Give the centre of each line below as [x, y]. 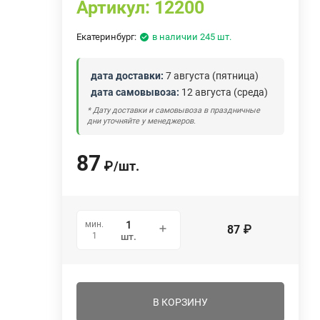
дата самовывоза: [135, 92]
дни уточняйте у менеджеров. [142, 121]
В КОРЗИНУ [181, 302]
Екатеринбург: [107, 36]
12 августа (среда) [224, 92]
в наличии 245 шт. [192, 36]
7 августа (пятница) [211, 75]
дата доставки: [127, 75]
